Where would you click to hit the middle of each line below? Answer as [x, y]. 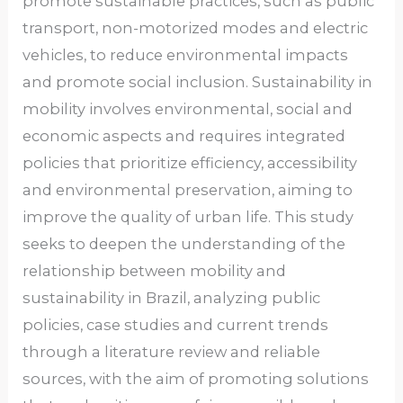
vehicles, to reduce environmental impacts [186, 54]
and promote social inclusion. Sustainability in [198, 81]
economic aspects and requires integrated [184, 135]
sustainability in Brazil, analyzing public [172, 297]
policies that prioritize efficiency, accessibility [190, 162]
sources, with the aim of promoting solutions [196, 378]
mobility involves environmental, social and [188, 108]
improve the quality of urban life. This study [188, 216]
